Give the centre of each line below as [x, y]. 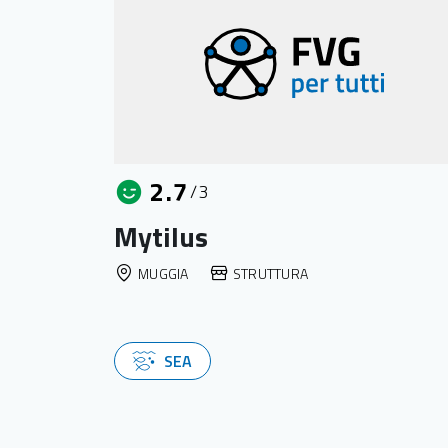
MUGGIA [163, 273]
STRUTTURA [270, 273]
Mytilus [161, 236]
